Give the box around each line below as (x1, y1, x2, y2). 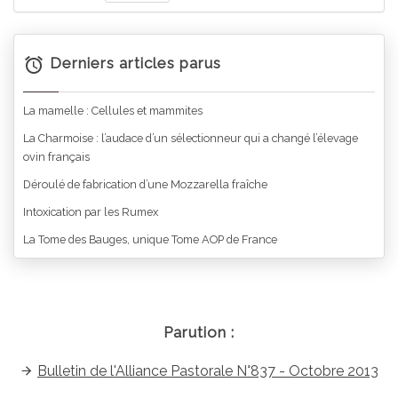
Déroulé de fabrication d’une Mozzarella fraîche (23, 177, 267, 191)
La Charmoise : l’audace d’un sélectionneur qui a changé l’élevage (23, 131, 358, 145)
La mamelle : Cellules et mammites (23, 103, 203, 117)
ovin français (23, 149, 90, 163)
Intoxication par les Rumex (23, 204, 158, 219)
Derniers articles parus (45, 54, 222, 73)
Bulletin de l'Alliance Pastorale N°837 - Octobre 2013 (37, 362, 378, 379)
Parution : (163, 322, 235, 341)
